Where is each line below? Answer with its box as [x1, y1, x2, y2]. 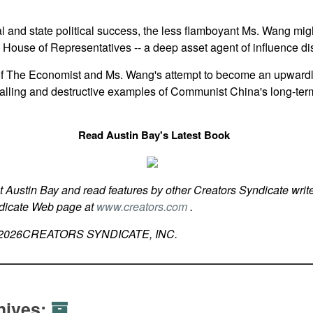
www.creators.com [96, 198, 190, 214]
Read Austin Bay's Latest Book [78, 127, 230, 143]
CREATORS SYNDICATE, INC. [22, 226, 177, 242]
